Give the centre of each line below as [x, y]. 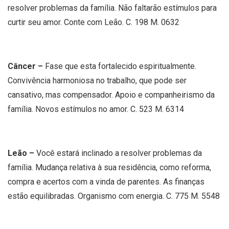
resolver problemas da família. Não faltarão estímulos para [112, 8]
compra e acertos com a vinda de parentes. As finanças [106, 181]
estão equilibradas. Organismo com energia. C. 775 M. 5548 [114, 196]
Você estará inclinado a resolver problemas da [119, 153]
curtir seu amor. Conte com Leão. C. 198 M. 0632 [94, 22]
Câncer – [26, 66]
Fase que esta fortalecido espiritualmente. [121, 66]
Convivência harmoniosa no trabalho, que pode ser [97, 80]
